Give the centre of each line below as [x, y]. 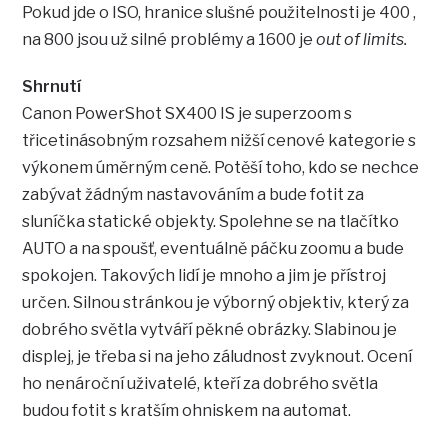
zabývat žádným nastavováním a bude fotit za [193, 195]
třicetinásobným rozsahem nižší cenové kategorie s [219, 141]
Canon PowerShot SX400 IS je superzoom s [187, 114]
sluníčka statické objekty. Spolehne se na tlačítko [211, 222]
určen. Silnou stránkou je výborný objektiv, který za [216, 303]
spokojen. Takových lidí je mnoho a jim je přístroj [204, 276]
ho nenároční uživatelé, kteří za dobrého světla [200, 384]
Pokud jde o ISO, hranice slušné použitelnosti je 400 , [219, 13]
